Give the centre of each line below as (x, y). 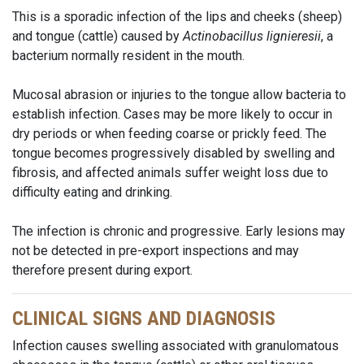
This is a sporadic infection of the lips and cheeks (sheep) (177, 17)
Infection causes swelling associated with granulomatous (175, 346)
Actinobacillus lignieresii (252, 36)
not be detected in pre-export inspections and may (156, 251)
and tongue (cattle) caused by (97, 36)
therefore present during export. (102, 270)
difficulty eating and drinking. (92, 192)
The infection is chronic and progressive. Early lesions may (179, 231)
